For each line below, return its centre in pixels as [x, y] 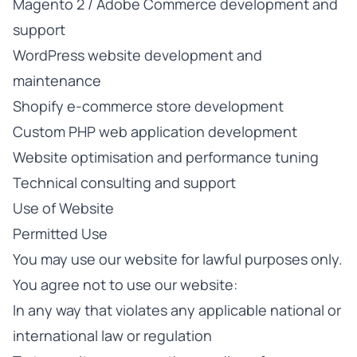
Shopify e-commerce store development [148, 106]
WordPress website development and [137, 55]
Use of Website [63, 208]
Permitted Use [60, 233]
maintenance [57, 80]
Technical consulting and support [124, 182]
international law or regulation [112, 335]
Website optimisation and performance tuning [166, 157]
